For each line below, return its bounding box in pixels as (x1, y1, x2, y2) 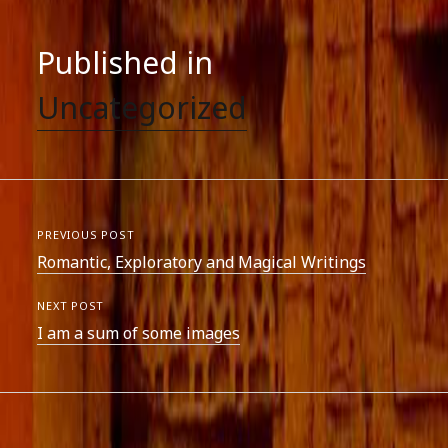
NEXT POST (37, 298, 105, 313)
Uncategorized (37, 87, 248, 128)
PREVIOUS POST (37, 227, 135, 242)
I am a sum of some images (37, 322, 241, 344)
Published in (37, 42, 214, 83)
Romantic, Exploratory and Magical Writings (37, 251, 367, 273)
